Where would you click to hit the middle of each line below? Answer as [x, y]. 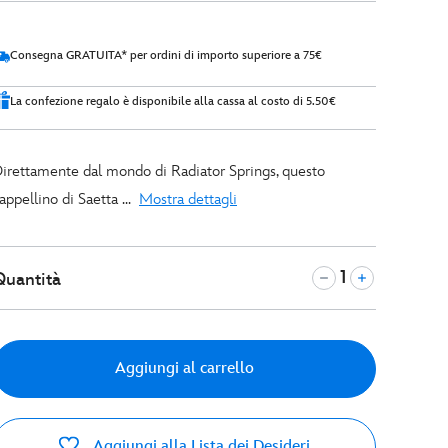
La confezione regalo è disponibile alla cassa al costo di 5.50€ [173, 101]
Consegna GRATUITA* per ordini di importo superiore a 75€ [166, 55]
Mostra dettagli [188, 199]
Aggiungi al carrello [184, 368]
